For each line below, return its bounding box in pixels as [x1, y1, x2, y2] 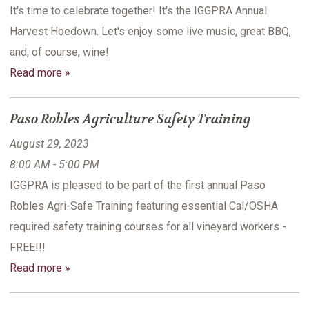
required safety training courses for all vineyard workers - [10, 220, 286, 234]
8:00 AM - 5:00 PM [10, 158, 99, 172]
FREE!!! [10, 241, 46, 255]
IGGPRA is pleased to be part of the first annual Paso [10, 179, 266, 192]
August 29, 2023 [10, 137, 89, 151]
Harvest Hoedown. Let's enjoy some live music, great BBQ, [10, 25, 291, 39]
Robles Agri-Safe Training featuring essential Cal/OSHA [10, 199, 278, 213]
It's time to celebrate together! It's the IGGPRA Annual [10, 4, 267, 18]
